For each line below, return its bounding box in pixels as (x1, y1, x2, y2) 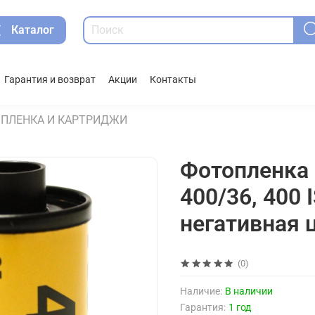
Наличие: (180, 285, 222, 298)
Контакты (150, 74, 196, 86)
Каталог (11, 22, 54, 37)
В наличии (225, 285, 273, 298)
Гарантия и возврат (4, 74, 96, 86)
